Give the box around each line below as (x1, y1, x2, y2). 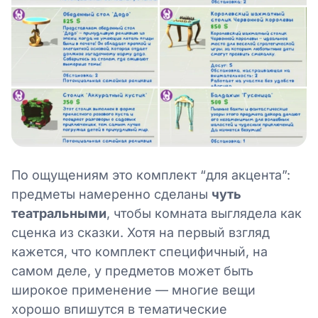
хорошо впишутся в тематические (11, 301, 227, 317)
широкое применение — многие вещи (11, 282, 256, 297)
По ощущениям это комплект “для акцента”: (11, 167, 290, 182)
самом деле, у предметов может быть (11, 263, 253, 278)
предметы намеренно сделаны (11, 186, 212, 202)
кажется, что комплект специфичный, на (11, 243, 268, 259)
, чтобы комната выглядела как (106, 205, 302, 221)
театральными (11, 205, 106, 221)
